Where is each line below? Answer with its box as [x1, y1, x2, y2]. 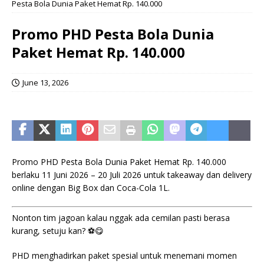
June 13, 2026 [22, 77, 68, 88]
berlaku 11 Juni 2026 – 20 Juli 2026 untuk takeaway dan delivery [12, 169, 252, 180]
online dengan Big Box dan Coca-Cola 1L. [12, 182, 170, 193]
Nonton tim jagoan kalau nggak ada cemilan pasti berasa [12, 212, 230, 223]
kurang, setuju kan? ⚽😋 [12, 225, 104, 236]
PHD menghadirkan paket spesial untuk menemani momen [12, 250, 237, 261]
